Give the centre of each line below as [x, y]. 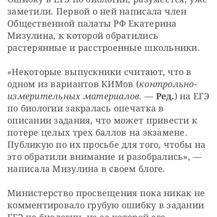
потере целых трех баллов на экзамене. [97, 132]
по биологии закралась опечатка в [86, 108]
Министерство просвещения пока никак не [106, 193]
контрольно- [168, 84]
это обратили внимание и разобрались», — [105, 156]
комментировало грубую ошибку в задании [106, 205]
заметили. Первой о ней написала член [97, 11]
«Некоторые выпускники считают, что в [100, 71]
